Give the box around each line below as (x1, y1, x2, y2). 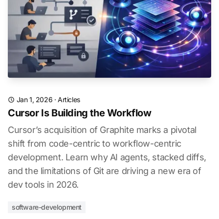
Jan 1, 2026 (16, 95, 53, 104)
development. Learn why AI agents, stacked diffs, (8, 152, 206, 162)
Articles (58, 95, 80, 104)
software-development (12, 203, 82, 211)
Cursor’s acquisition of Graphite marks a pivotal (8, 125, 197, 135)
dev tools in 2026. (8, 179, 79, 190)
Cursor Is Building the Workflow (8, 107, 152, 119)
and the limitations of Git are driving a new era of (8, 166, 201, 176)
